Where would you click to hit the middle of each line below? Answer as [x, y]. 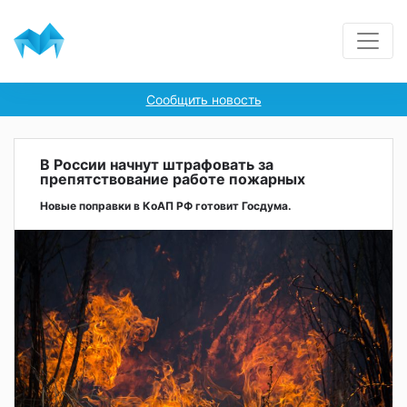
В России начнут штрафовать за [157, 164]
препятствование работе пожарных [173, 179]
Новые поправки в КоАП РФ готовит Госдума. [166, 206]
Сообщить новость [203, 99]
